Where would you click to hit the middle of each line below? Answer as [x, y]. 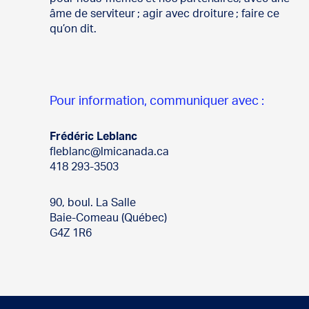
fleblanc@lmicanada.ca [109, 152]
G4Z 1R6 [71, 233]
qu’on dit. [73, 29]
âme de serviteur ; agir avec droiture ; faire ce [165, 14]
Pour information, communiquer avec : [157, 102]
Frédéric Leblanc [93, 137]
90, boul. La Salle [93, 203]
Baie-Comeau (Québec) [108, 218]
